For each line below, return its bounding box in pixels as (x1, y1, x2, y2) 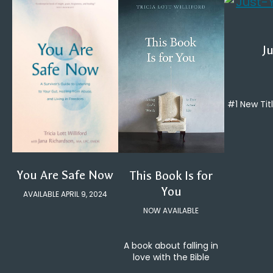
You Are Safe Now (16, 168, 114, 183)
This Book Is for (129, 168, 213, 183)
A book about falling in (124, 239, 219, 252)
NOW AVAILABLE (143, 205, 199, 216)
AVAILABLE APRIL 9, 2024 (23, 189, 107, 200)
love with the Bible (132, 250, 210, 263)
